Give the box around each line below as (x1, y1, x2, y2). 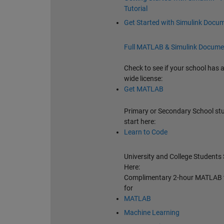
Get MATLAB (123, 85, 163, 93)
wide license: (123, 74, 162, 83)
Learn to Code (123, 128, 167, 136)
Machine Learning (123, 208, 179, 217)
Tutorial (123, 4, 147, 13)
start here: (123, 117, 155, 126)
